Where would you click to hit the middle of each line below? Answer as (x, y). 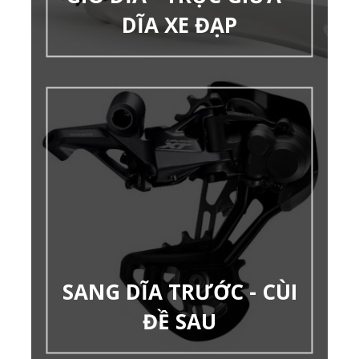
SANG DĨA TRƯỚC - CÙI (179, 292)
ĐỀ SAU (179, 322)
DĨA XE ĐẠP (179, 25)
